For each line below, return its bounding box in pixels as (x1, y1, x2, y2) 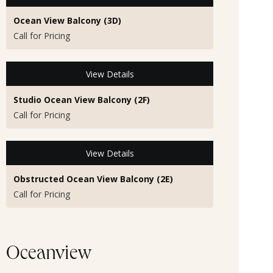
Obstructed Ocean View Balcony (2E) (13, 173, 173, 185)
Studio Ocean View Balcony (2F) (13, 94, 150, 106)
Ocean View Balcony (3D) (13, 15, 121, 27)
